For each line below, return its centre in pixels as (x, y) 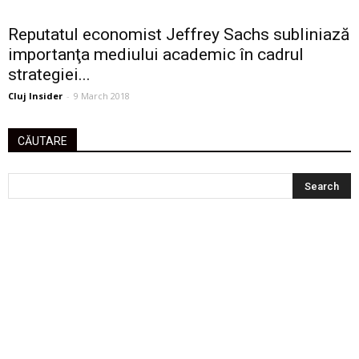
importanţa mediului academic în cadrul (156, 54)
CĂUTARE (42, 141)
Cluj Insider (35, 96)
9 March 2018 (102, 96)
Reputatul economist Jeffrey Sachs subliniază (179, 34)
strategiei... (49, 75)
